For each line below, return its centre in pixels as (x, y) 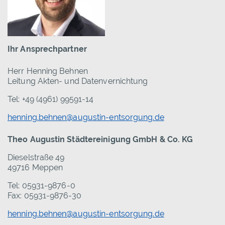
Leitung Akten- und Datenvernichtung (78, 81)
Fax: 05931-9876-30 (44, 196)
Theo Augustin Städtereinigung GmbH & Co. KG (100, 140)
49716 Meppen (35, 168)
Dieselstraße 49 (36, 158)
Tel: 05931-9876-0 (41, 186)
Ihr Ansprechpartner (47, 49)
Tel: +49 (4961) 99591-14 (51, 99)
